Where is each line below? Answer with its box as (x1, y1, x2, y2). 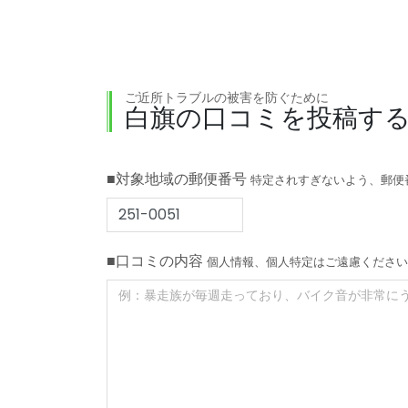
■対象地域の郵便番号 (107, 168, 250, 189)
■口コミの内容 (107, 250, 207, 271)
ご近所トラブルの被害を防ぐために (125, 87, 329, 107)
